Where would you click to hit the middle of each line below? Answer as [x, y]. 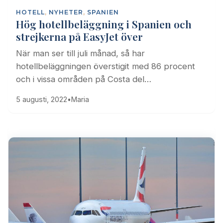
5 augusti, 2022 [42, 99]
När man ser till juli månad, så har [80, 53]
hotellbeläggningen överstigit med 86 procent [106, 66]
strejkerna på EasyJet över [79, 36]
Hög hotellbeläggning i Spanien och [104, 24]
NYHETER [66, 12]
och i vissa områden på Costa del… [84, 79]
